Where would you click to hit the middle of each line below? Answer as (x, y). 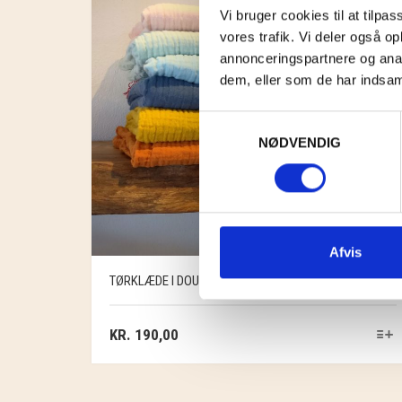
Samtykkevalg (241, 121)
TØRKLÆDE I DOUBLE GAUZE (184, 281)
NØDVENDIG (300, 142)
